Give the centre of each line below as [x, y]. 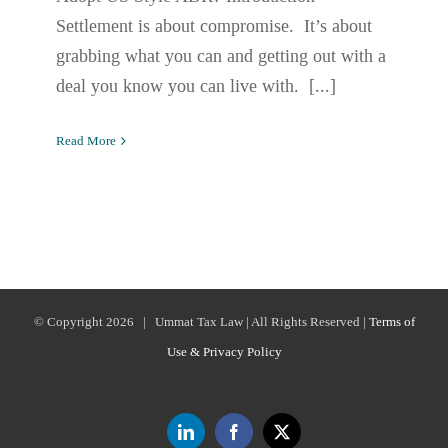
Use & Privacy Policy [224, 352]
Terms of [391, 322]
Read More [86, 141]
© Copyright [69, 322]
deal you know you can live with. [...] [196, 86]
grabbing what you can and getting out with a [221, 56]
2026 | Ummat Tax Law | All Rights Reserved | [237, 322]
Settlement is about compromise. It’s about [214, 26]
